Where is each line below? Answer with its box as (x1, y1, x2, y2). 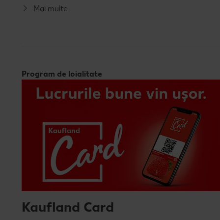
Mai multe (33, 4, 68, 13)
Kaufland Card (22, 198, 114, 216)
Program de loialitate (22, 69, 102, 79)
